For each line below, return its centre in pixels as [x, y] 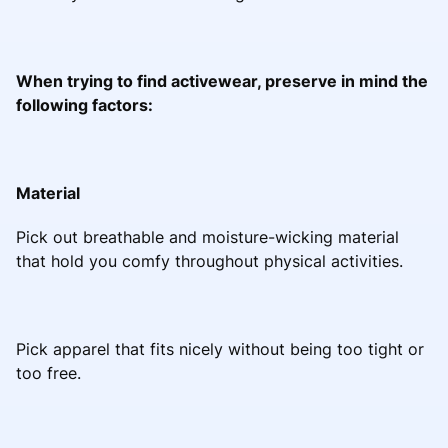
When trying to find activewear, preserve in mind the [222, 80]
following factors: [84, 104]
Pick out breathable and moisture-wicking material [207, 236]
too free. [48, 372]
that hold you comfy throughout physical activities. [209, 260]
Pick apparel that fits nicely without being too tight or [220, 348]
